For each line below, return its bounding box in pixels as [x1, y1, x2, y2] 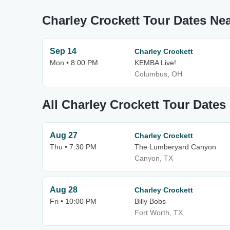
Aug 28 [50, 185, 78, 194]
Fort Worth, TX [135, 208, 183, 217]
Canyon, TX [135, 154, 173, 162]
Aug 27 [50, 131, 78, 140]
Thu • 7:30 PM [50, 143, 97, 151]
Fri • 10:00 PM [50, 197, 97, 205]
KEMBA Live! [135, 59, 176, 67]
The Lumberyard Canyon [135, 143, 216, 151]
